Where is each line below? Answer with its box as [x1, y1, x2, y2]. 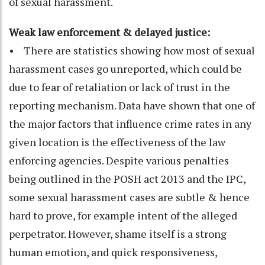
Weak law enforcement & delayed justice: [9, 25, 212, 40]
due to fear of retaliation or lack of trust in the [9, 80, 230, 95]
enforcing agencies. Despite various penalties [9, 153, 229, 168]
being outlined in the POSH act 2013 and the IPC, [9, 172, 245, 186]
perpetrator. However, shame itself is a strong [9, 227, 227, 241]
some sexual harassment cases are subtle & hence [9, 190, 250, 205]
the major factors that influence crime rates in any [9, 117, 251, 131]
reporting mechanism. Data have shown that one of [9, 98, 255, 113]
